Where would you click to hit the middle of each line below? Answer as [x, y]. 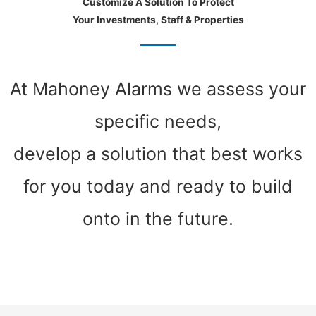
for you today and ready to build [158, 187]
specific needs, [158, 122]
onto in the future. [158, 219]
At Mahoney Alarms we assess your [158, 89]
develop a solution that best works [158, 154]
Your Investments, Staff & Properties [158, 20]
